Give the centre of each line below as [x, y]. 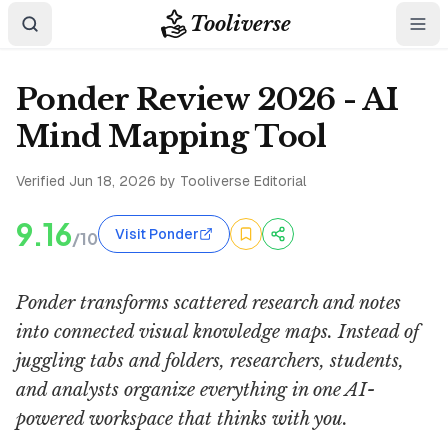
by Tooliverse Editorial [231, 181]
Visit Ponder [157, 234]
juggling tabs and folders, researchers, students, [210, 361]
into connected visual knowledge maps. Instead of [217, 332]
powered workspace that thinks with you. [182, 419]
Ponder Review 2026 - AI [207, 99]
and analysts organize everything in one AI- [195, 390]
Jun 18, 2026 [112, 181]
